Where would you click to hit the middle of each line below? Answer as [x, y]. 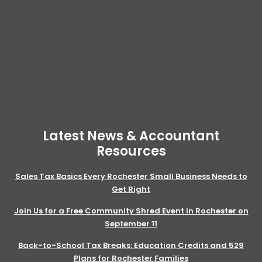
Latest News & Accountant [131, 136]
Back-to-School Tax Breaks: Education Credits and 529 [131, 245]
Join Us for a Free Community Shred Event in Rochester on [131, 211]
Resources [131, 151]
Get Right [131, 189]
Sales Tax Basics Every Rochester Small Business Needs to [131, 176]
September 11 [131, 223]
